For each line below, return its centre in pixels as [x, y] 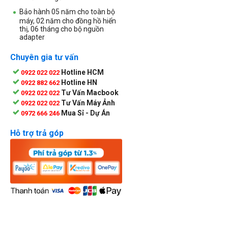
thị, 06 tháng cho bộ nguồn [62, 29]
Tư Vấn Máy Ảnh [88, 103]
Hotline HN [79, 82]
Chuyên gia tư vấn [44, 57]
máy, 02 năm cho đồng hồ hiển [68, 21]
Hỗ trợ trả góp [37, 133]
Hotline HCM [82, 72]
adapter [32, 37]
